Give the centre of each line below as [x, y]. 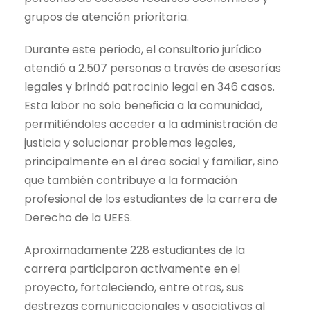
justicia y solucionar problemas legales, [130, 143]
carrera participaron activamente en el [132, 268]
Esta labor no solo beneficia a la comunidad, [143, 105]
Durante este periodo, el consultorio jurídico [143, 49]
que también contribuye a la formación [131, 180]
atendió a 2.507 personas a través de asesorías [153, 68]
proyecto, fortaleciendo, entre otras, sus [134, 287]
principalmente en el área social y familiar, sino [152, 161]
